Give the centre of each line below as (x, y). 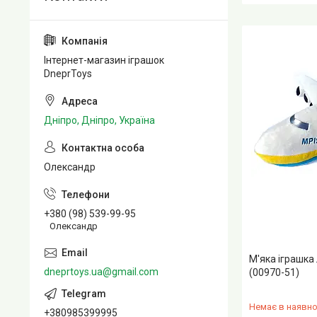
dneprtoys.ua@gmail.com (101, 271)
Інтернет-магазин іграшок (104, 60)
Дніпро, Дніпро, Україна (99, 120)
